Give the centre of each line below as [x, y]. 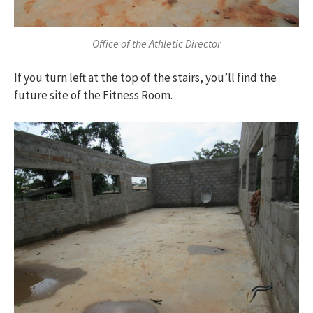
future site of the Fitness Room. [93, 95]
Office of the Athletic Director [156, 43]
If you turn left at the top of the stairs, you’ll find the [145, 78]
